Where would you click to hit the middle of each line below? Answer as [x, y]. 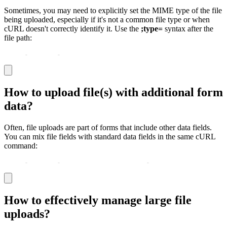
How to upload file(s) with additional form [113, 92]
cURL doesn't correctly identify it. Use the [71, 29]
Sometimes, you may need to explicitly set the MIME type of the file [113, 11]
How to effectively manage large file [98, 200]
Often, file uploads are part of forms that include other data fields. [108, 127]
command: [21, 145]
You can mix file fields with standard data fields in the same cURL [110, 136]
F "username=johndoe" [103, 162]
